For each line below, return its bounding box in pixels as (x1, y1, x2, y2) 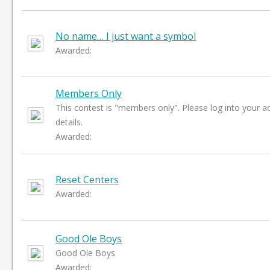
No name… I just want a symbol (55, 30, 196, 43)
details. (55, 116, 83, 128)
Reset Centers (55, 173, 119, 186)
